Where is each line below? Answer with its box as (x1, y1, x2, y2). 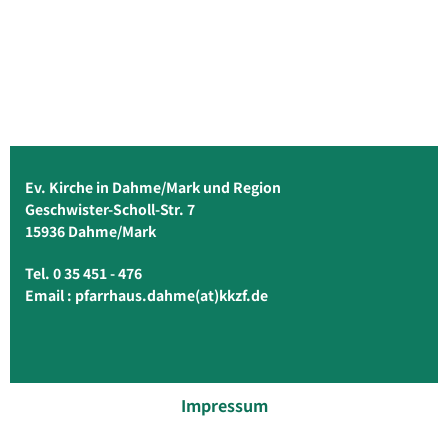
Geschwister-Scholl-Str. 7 (25, 199, 195, 220)
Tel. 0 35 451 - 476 (25, 263, 142, 284)
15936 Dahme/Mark (25, 221, 156, 242)
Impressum (180, 393, 268, 418)
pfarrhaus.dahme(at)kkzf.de (75, 285, 268, 306)
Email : (25, 285, 75, 306)
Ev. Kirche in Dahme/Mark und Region (25, 177, 287, 198)
